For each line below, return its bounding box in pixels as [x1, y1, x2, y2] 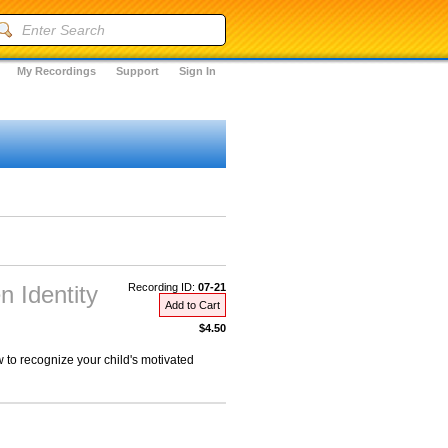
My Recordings [17, 65, 96, 77]
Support [116, 65, 159, 77]
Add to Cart [165, 299, 220, 311]
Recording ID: [128, 281, 198, 293]
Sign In [179, 65, 216, 77]
